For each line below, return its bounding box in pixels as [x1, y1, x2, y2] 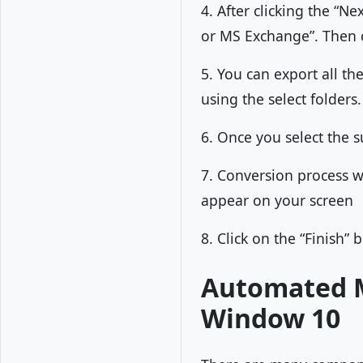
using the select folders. [201, 89, 361, 109]
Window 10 [201, 301, 340, 335]
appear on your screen [201, 190, 353, 210]
